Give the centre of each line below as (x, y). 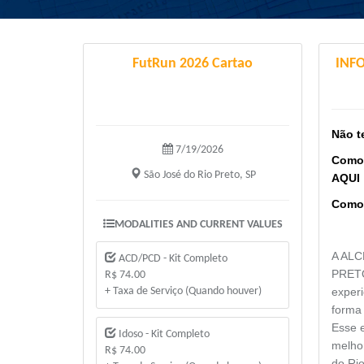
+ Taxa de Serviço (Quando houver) (183, 292)
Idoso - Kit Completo (163, 335)
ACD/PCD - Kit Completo (172, 259)
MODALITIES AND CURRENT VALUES (198, 225)
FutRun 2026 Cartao (193, 64)
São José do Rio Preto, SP (198, 175)
